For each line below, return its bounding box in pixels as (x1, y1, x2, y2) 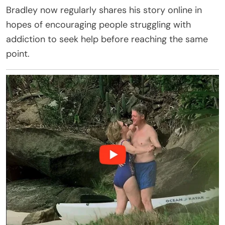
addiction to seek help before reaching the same (6, 33, 208, 46)
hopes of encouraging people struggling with (6, 19, 191, 31)
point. (6, 48, 30, 60)
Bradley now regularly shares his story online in (6, 4, 202, 17)
